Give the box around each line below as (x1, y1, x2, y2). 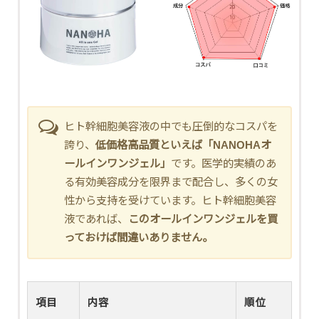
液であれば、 (64, 213, 129, 226)
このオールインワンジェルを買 (128, 213, 278, 226)
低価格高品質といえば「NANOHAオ (95, 139, 272, 152)
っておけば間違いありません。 (64, 231, 214, 244)
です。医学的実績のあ (171, 157, 277, 170)
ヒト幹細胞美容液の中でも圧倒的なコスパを (64, 120, 278, 133)
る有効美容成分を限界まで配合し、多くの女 (64, 176, 278, 189)
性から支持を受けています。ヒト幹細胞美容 (64, 194, 277, 207)
